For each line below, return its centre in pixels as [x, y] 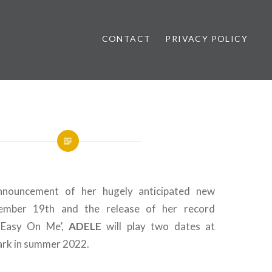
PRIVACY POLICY [206, 39]
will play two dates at [158, 226]
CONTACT [126, 39]
